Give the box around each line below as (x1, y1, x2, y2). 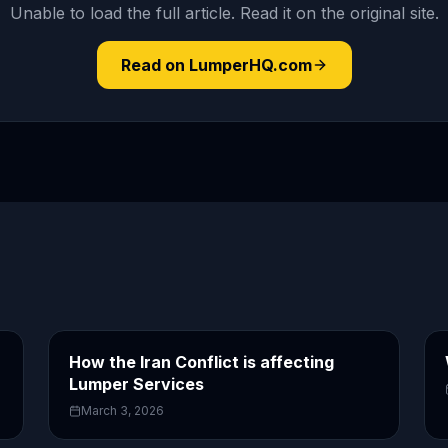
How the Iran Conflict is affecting (69, 352, 334, 372)
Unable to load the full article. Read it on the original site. (9, 3, 439, 23)
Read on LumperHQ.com (120, 55, 312, 75)
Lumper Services (69, 374, 204, 394)
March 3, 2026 (81, 403, 164, 418)
